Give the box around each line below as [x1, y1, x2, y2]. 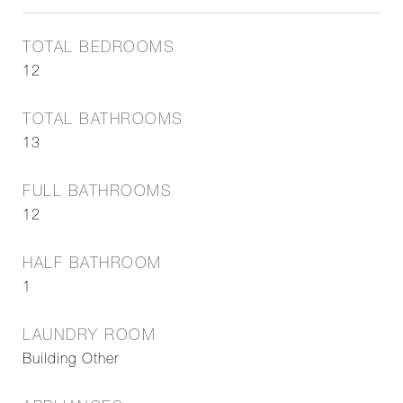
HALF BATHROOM [22, 257, 162, 273]
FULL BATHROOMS [22, 185, 172, 201]
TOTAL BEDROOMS [22, 41, 175, 57]
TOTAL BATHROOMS [22, 113, 184, 129]
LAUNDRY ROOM [22, 329, 156, 345]
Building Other [22, 354, 119, 368]
